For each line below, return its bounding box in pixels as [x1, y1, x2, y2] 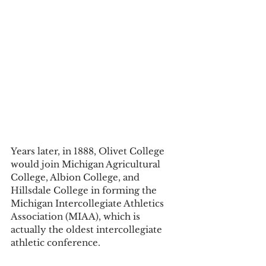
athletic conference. [11, 236, 103, 248]
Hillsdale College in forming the [11, 184, 159, 196]
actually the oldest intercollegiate [11, 223, 164, 235]
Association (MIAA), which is [11, 210, 142, 222]
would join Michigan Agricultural [11, 158, 163, 170]
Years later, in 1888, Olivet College [11, 145, 167, 157]
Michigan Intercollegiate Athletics [11, 197, 166, 209]
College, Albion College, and [11, 171, 142, 183]
